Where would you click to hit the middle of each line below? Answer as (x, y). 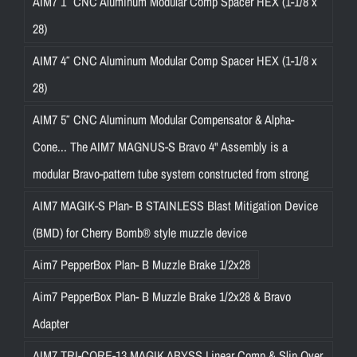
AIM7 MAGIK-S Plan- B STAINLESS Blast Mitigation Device (175, 206)
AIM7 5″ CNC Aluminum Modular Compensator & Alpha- (163, 120)
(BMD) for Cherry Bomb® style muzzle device (140, 233)
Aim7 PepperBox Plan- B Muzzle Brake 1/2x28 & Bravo (162, 297)
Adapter (51, 324)
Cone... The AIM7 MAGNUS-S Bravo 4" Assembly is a (160, 147)
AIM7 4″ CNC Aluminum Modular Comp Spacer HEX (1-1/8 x (175, 61)
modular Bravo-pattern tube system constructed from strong (171, 174)
